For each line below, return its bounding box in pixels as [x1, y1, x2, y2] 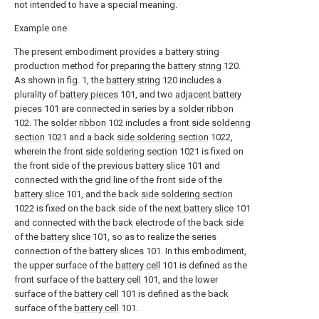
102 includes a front [106, 117, 192, 129]
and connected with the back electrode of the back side [14, 217, 244, 229]
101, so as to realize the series [90, 231, 216, 243]
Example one [14, 23, 67, 34]
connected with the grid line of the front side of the [14, 174, 222, 186]
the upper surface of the [14, 260, 115, 271]
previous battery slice [98, 160, 185, 172]
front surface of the [14, 274, 96, 286]
